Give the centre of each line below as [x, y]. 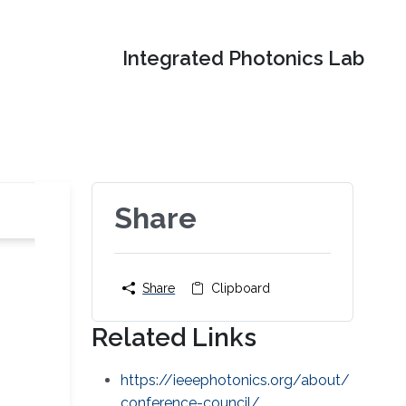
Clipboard [241, 289]
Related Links [174, 338]
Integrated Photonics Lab [244, 58]
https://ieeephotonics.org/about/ [236, 381]
